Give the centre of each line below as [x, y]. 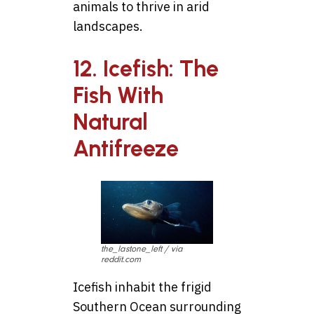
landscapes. [108, 27]
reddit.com [121, 259]
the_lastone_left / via [142, 248]
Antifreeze [126, 149]
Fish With [118, 96]
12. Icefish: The [146, 69]
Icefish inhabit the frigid [142, 287]
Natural [110, 122]
